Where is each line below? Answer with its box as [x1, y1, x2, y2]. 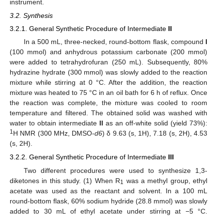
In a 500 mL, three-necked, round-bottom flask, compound [23, 38, 205, 46]
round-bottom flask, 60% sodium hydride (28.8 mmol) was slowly [10, 197, 207, 205]
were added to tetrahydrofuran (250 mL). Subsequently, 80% [10, 58, 207, 66]
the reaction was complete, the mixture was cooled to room [10, 99, 207, 107]
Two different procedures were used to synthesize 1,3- [23, 166, 207, 174]
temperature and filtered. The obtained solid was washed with [10, 109, 207, 117]
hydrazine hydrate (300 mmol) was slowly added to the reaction [10, 68, 207, 77]
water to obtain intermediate [10, 119, 99, 127]
